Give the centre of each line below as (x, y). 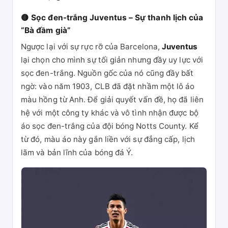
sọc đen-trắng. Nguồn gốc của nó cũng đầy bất (107, 73)
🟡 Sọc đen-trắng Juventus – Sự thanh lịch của (112, 18)
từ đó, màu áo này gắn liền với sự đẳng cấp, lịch (108, 139)
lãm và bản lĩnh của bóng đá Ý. (77, 152)
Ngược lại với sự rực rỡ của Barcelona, (92, 47)
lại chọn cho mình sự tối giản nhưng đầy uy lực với (112, 60)
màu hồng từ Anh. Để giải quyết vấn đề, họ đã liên (112, 99)
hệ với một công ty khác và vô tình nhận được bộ (110, 113)
